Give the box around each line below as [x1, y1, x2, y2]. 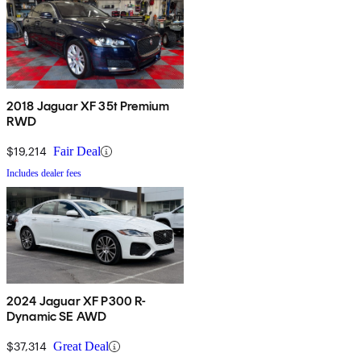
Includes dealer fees [6, 168, 81, 180]
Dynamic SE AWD [6, 309, 107, 325]
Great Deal [53, 339, 109, 354]
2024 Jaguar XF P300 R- [6, 293, 147, 309]
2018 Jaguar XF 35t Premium [6, 98, 170, 114]
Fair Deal [53, 144, 101, 159]
